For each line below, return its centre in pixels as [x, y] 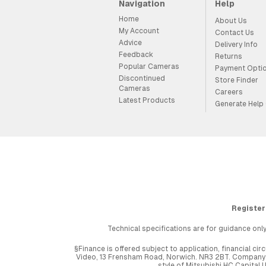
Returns [228, 56]
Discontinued [142, 78]
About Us [231, 20]
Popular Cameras [149, 66]
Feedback [136, 54]
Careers [229, 92]
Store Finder [236, 80]
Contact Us [234, 32]
